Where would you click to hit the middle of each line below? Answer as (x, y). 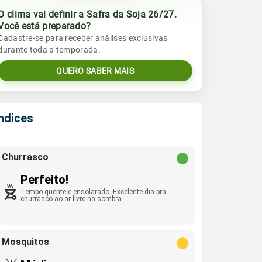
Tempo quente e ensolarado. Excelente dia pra (94, 192)
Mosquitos (26, 242)
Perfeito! (45, 180)
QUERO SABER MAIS (95, 71)
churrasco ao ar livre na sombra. (72, 199)
